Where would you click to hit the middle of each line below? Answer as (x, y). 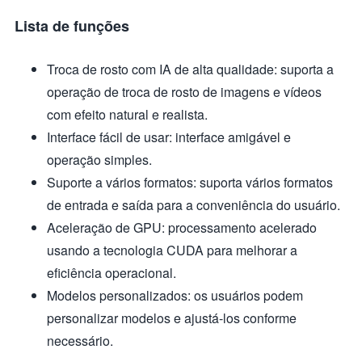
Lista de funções (72, 25)
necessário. (80, 340)
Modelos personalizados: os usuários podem (175, 295)
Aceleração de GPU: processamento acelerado (182, 227)
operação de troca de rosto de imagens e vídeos (184, 91)
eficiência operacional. (112, 272)
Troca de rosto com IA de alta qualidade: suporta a (190, 69)
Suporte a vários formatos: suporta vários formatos (190, 182)
